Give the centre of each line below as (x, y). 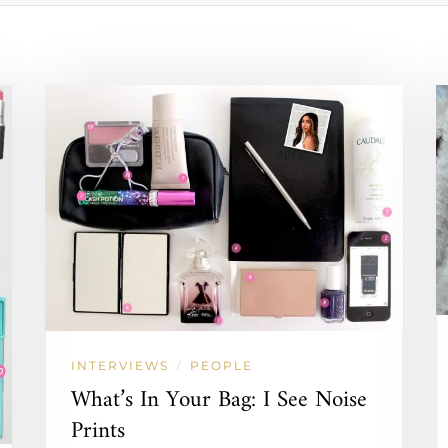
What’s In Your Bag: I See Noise (218, 400)
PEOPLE (221, 365)
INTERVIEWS (119, 365)
